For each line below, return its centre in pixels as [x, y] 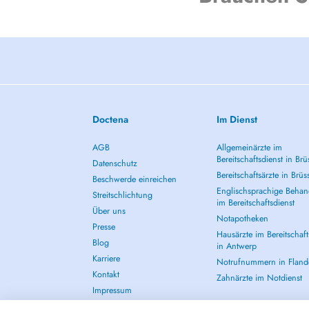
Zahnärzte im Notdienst [259, 278]
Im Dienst [237, 119]
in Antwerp [236, 246]
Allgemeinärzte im [249, 148]
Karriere [107, 259]
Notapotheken [242, 219]
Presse [104, 227]
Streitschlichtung [123, 195]
